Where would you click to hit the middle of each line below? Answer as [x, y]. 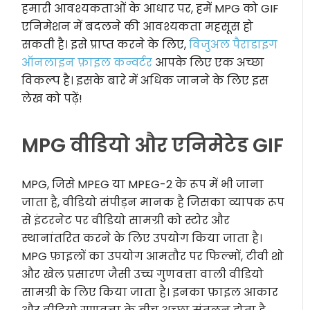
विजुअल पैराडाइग [234, 45]
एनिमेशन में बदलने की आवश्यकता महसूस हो [138, 27]
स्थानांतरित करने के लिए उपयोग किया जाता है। [142, 238]
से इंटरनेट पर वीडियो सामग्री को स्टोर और [126, 220]
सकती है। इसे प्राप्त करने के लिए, [106, 45]
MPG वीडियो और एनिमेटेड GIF [153, 146]
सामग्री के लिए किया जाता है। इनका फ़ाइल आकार [150, 292]
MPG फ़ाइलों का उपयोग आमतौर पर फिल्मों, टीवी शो [153, 256]
